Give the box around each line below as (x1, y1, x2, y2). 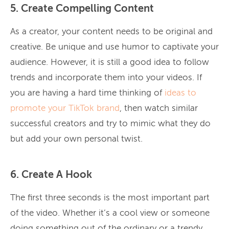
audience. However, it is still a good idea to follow (10, 58, 209, 67)
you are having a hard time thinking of (10, 88, 165, 98)
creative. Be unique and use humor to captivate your (10, 42, 219, 52)
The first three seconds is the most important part (10, 193, 210, 202)
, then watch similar (120, 104, 198, 113)
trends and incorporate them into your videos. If (10, 73, 202, 82)
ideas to (165, 88, 196, 98)
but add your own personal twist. (10, 134, 143, 144)
